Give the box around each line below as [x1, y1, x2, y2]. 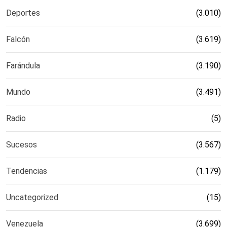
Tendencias [6, 166, 47, 176]
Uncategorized [6, 193, 58, 203]
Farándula [6, 61, 40, 71]
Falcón [6, 34, 30, 45]
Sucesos [6, 140, 37, 150]
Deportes [6, 8, 40, 18]
